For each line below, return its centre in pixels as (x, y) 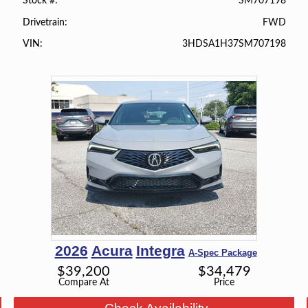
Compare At (84, 282)
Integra (160, 250)
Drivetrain (43, 22)
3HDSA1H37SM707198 (234, 43)
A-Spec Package (222, 252)
